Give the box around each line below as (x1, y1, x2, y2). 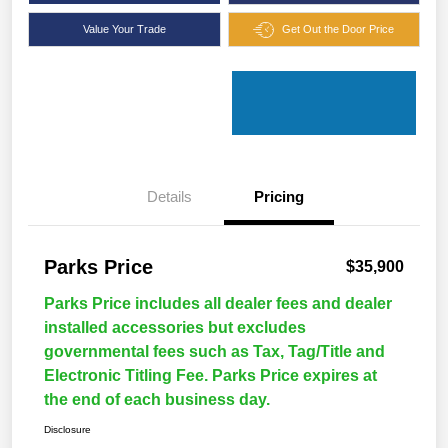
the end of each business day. (44, 391, 270, 409)
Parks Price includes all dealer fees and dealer (44, 295, 392, 313)
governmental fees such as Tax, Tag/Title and (44, 343, 385, 361)
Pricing (254, 188, 304, 206)
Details (146, 188, 192, 206)
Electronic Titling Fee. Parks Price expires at (44, 367, 377, 385)
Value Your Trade (82, 23, 166, 36)
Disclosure (44, 424, 91, 436)
